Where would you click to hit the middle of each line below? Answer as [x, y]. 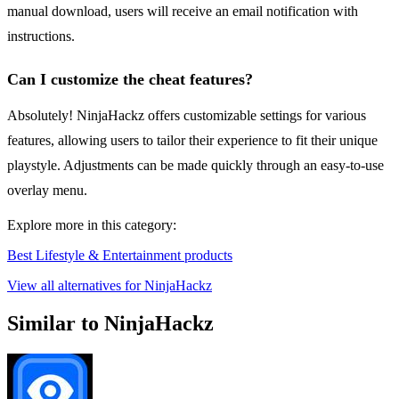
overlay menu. [47, 191]
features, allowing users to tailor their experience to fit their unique [192, 141]
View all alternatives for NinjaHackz [110, 286]
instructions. [41, 37]
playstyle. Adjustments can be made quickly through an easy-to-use [195, 166]
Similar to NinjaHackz [110, 324]
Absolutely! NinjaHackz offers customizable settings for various [187, 116]
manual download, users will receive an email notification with [183, 12]
